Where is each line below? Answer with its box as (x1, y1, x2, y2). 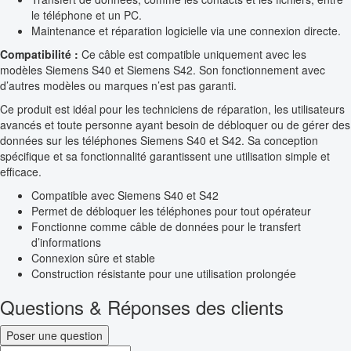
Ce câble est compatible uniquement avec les (78, 46, 306, 63)
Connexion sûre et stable (31, 250, 155, 266)
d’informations (31, 234, 101, 251)
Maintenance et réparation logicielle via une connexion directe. (31, 23, 341, 39)
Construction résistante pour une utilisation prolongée (31, 266, 296, 282)
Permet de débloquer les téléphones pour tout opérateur (31, 203, 311, 219)
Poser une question (6, 327, 103, 344)
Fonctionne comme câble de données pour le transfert (31, 219, 301, 235)
